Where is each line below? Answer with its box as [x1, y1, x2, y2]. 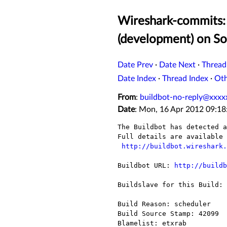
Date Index [118, 74, 156, 83]
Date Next [159, 61, 196, 69]
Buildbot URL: [118, 162, 174, 170]
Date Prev [118, 61, 153, 69]
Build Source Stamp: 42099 [118, 210, 219, 218]
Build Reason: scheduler [118, 200, 211, 208]
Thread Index [162, 74, 208, 83]
